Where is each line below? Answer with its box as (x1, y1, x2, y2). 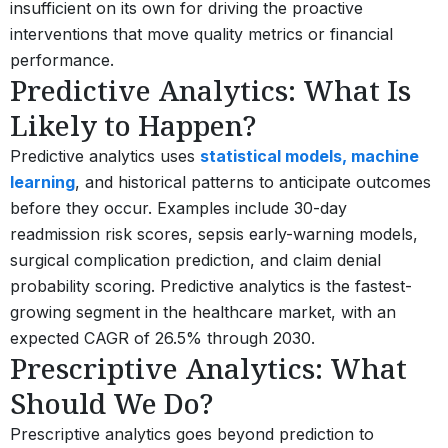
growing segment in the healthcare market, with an (10, 301, 396, 322)
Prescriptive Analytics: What (10, 348, 407, 387)
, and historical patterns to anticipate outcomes (75, 171, 431, 192)
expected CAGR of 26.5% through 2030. (10, 327, 315, 348)
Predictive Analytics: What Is (10, 70, 411, 109)
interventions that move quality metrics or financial (10, 23, 393, 44)
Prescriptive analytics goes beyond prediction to (10, 423, 374, 444)
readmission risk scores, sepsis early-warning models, (10, 223, 418, 244)
